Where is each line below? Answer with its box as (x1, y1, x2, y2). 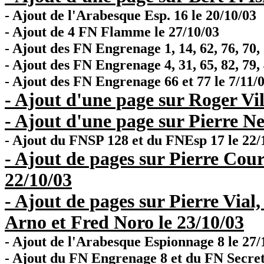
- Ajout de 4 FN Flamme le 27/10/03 (5, 24, 219, 39)
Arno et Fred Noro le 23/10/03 (5, 212, 244, 233)
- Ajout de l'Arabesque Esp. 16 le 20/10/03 (5, 7, 256, 23)
